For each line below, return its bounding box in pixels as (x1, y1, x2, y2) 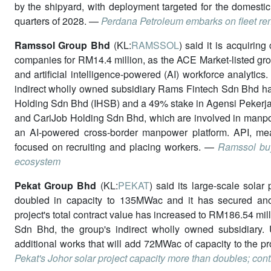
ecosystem (14, 154, 60, 168)
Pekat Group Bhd (14, 178, 97, 192)
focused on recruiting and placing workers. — (14, 139, 218, 154)
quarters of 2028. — (14, 13, 101, 28)
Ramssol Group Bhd (14, 38, 111, 52)
